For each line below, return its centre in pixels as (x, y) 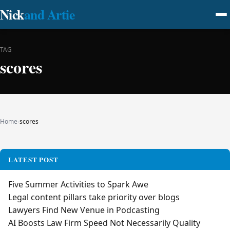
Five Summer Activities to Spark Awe (78, 184)
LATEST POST (34, 159)
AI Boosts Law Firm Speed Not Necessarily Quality (104, 223)
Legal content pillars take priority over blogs (94, 197)
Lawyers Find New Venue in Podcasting (84, 210)
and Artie (49, 14)
